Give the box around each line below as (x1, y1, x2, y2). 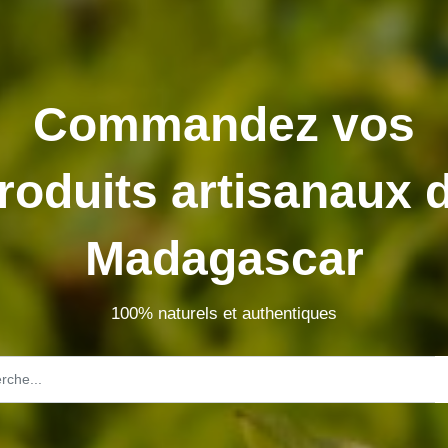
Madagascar (84, 231, 364, 286)
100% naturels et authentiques (111, 303, 337, 324)
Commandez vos (33, 97, 415, 152)
